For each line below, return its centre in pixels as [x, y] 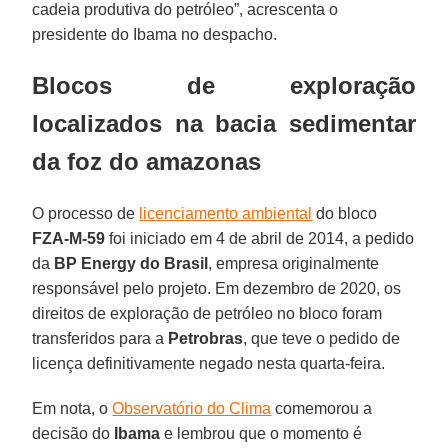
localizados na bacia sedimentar [224, 123]
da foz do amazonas [147, 161]
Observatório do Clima [192, 408]
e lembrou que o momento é [261, 433]
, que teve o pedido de [322, 338]
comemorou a [322, 408]
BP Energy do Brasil [131, 263]
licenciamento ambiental [226, 213]
